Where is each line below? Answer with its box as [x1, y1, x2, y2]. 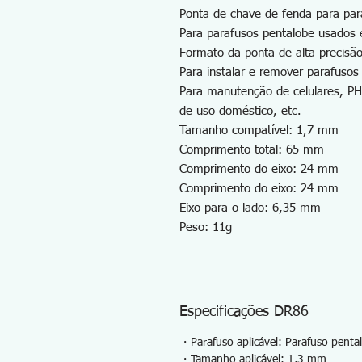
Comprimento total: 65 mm [179, 144, 324, 156]
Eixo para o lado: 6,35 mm [179, 202, 321, 214]
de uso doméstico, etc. [179, 105, 301, 117]
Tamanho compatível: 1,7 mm [179, 124, 339, 137]
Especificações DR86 [179, 305, 309, 319]
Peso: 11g [179, 221, 232, 234]
